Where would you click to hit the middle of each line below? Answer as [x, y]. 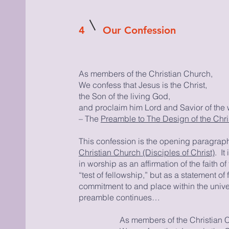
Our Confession [139, 30]
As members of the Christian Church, [145, 74]
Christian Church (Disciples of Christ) [146, 152]
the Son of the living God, [124, 96]
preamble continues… [119, 197]
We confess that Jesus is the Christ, [143, 85]
